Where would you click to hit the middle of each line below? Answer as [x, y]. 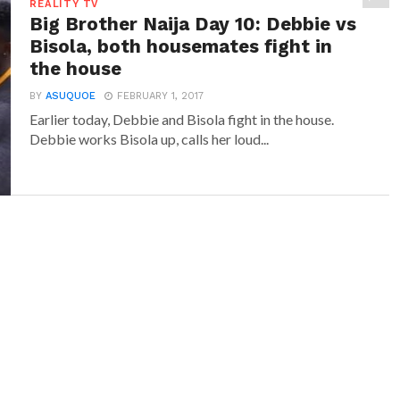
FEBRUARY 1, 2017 [161, 96]
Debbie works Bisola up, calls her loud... [150, 139]
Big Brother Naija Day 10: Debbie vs [193, 24]
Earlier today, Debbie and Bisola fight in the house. [182, 119]
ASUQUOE [71, 96]
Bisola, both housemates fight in [181, 46]
